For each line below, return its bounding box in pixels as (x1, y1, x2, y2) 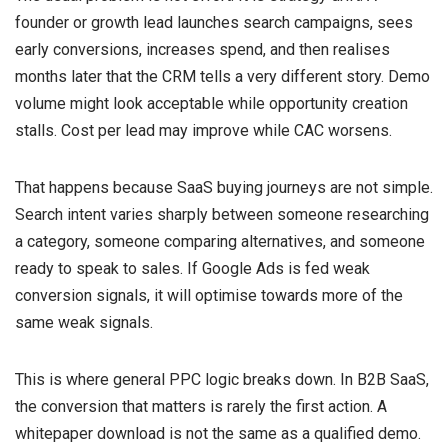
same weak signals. (15, 312, 153, 332)
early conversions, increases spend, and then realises (15, 39, 390, 59)
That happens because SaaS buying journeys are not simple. (15, 177, 433, 197)
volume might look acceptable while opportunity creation (15, 93, 408, 113)
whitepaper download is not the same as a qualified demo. (15, 423, 421, 443)
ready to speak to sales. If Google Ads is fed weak (15, 258, 370, 278)
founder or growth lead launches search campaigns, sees (15, 12, 413, 32)
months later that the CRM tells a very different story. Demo (15, 66, 430, 86)
